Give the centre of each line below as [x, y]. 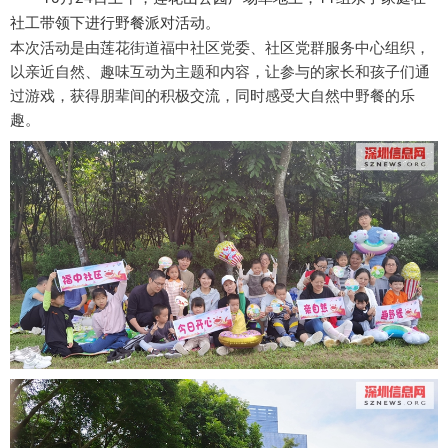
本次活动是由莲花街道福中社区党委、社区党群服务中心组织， [220, 47]
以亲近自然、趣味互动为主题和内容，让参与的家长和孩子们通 [220, 71]
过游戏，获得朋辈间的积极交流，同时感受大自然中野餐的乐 [212, 95]
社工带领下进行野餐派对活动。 [115, 22]
